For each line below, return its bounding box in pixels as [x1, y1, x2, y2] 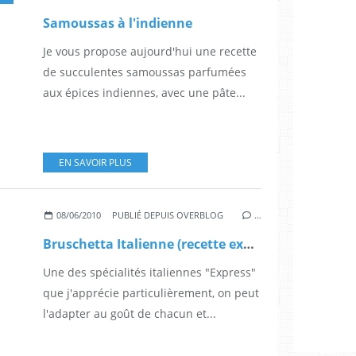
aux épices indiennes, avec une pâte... [43, 84, 246, 100]
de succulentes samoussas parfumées [43, 64, 246, 79]
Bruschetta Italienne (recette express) [243, 234, 254, 253]
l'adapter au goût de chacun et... [43, 305, 216, 321]
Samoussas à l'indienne [43, 14, 192, 32]
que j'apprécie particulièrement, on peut [43, 284, 259, 300]
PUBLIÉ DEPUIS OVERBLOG [112, 208, 224, 221]
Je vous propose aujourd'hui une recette [43, 43, 257, 59]
